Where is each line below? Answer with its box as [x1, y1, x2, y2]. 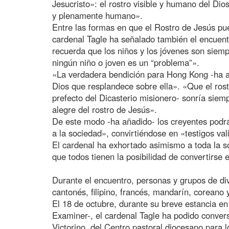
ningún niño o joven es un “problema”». [52, 56, 199, 68]
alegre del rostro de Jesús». [52, 103, 157, 116]
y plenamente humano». [52, 9, 143, 21]
